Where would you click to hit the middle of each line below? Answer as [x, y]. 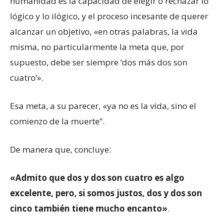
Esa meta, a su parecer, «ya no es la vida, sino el [103, 106]
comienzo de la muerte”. [57, 121]
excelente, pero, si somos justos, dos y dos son [106, 193]
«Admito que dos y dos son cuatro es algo [97, 178]
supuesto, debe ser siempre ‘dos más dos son [99, 62]
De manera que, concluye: [60, 150]
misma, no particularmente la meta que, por [97, 47]
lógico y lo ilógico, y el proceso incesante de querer [109, 16]
